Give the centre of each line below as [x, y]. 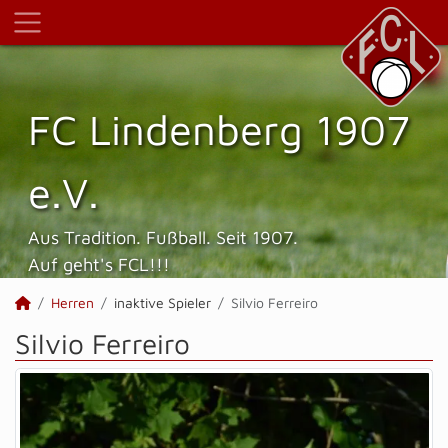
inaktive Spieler [162, 302]
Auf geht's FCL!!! [99, 264]
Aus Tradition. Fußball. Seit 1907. [163, 237]
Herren [72, 302]
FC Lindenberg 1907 [219, 129]
